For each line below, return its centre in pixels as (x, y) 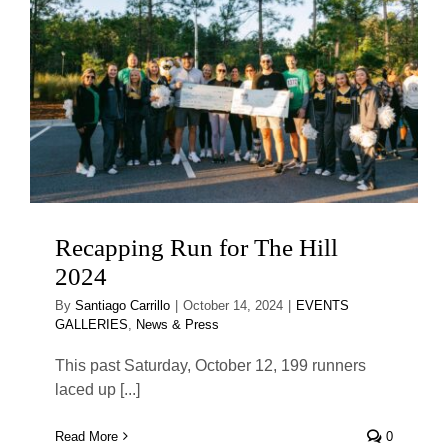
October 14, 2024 (233, 305)
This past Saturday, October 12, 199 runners (210, 365)
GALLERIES (91, 324)
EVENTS (322, 305)
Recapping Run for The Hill (196, 247)
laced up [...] (97, 389)
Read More (86, 436)
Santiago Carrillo (122, 305)
